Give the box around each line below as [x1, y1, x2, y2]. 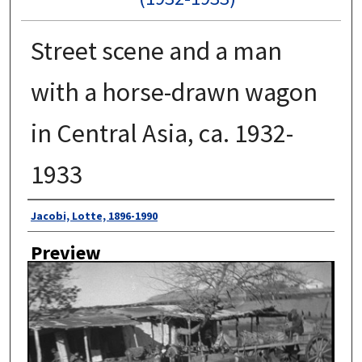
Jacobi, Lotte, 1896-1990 [30, 208, 158, 224]
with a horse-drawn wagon [30, 76, 318, 109]
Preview [30, 239, 101, 265]
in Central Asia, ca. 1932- [30, 117, 293, 150]
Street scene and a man [30, 35, 282, 68]
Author [27, 203, 83, 229]
